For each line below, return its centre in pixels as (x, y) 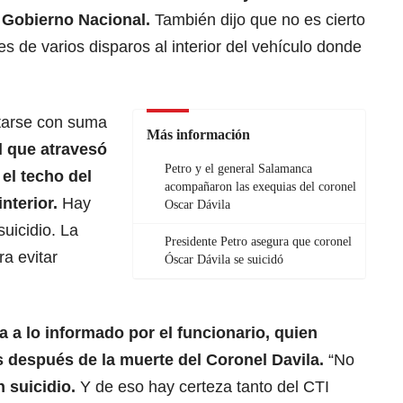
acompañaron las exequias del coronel (260, 187)
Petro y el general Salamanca (238, 169)
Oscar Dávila (197, 205)
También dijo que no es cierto (260, 20)
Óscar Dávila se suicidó (224, 260)
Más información (198, 135)
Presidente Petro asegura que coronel (258, 242)
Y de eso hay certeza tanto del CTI (205, 387)
